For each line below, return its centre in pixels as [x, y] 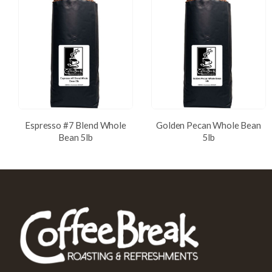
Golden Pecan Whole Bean [209, 125]
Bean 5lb [76, 137]
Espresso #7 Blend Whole [76, 125]
